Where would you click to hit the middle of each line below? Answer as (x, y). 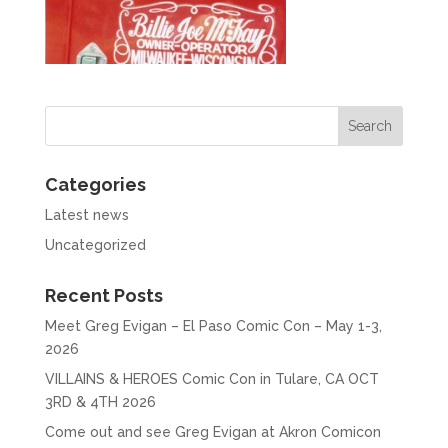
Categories (95, 184)
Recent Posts (103, 295)
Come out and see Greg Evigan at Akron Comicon (212, 431)
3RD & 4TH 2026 (100, 401)
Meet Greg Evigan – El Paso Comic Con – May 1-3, (213, 325)
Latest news (86, 214)
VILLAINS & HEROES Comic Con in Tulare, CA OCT (211, 378)
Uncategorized (95, 244)
